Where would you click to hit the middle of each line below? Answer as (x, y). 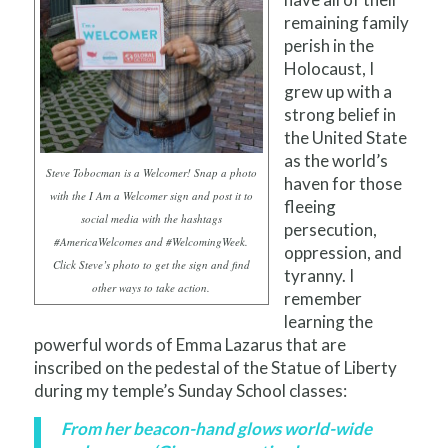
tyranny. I (318, 276)
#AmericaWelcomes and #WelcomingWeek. (151, 241)
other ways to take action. (151, 287)
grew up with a (337, 92)
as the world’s (335, 161)
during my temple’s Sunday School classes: (190, 391)
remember (322, 299)
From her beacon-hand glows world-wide (216, 428)
